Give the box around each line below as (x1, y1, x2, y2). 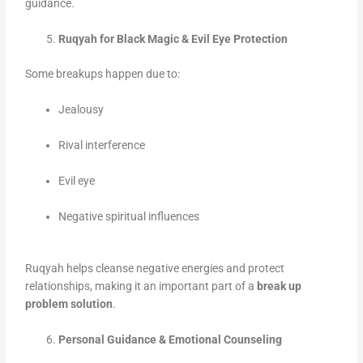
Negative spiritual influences (58, 209, 200, 223)
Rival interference (58, 138, 146, 152)
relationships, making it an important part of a (25, 280, 258, 293)
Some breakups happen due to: (25, 66, 181, 80)
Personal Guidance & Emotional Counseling (58, 333, 283, 347)
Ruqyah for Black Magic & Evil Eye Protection (58, 32, 288, 46)
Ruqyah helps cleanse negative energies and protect (25, 262, 285, 275)
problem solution (25, 297, 113, 311)
